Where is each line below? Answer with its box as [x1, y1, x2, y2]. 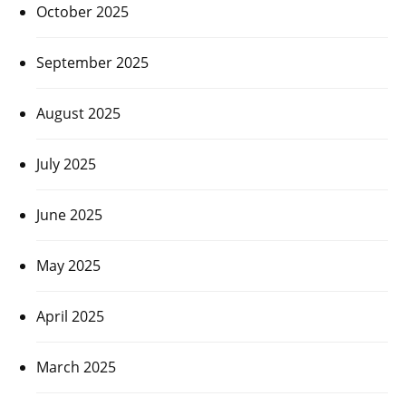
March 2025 [36, 356, 116, 377]
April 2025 [36, 305, 104, 326]
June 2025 [36, 204, 102, 225]
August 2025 [36, 102, 121, 123]
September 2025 [36, 52, 149, 72]
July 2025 [36, 153, 96, 174]
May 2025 [36, 255, 101, 275]
